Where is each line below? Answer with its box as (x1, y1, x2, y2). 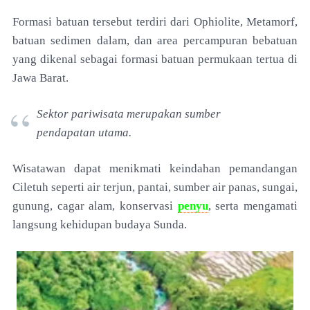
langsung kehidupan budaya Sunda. (12, 218, 190, 231)
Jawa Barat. (12, 71, 71, 84)
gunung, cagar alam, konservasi (12, 199, 178, 212)
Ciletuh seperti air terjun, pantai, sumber (12, 181, 212, 194)
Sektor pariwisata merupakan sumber (37, 107, 221, 120)
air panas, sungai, (212, 181, 298, 194)
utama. (98, 126, 134, 139)
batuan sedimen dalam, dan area (12, 34, 183, 47)
